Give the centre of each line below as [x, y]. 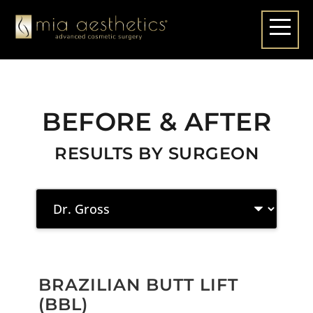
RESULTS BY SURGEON [156, 153]
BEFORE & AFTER [156, 122]
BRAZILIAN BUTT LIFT [138, 285]
